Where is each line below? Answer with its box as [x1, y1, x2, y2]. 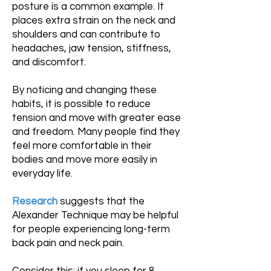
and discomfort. [12, 57, 86, 68]
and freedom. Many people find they [12, 126, 180, 137]
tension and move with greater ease [12, 113, 181, 123]
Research [12, 196, 57, 207]
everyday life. [12, 168, 73, 179]
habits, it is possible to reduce [12, 99, 151, 109]
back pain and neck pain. [12, 238, 124, 249]
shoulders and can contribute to [12, 29, 160, 40]
